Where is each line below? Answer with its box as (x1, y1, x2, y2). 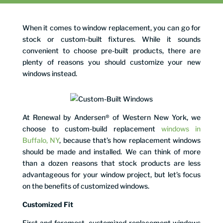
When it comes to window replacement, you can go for (22, 23, 201, 32)
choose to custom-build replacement (22, 124, 161, 133)
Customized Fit (22, 200, 73, 209)
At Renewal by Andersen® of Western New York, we (22, 112, 201, 121)
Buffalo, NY (22, 135, 60, 144)
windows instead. (22, 69, 77, 78)
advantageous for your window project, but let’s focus (22, 170, 201, 179)
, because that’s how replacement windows (59, 135, 201, 144)
